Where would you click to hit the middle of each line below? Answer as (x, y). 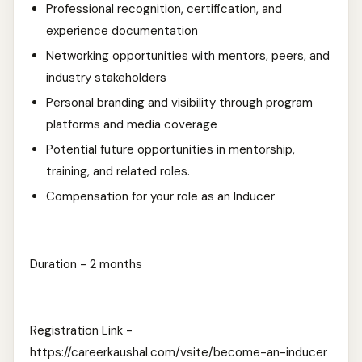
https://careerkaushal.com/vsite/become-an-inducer (179, 352)
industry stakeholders (106, 78)
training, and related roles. (123, 171)
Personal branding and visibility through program (179, 103)
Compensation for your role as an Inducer (160, 196)
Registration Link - (81, 330)
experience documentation (122, 31)
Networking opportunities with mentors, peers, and (188, 56)
